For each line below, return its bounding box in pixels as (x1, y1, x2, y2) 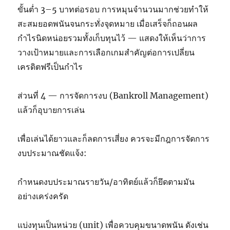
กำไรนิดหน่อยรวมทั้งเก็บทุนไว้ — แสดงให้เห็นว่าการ (17, 33, 206, 44)
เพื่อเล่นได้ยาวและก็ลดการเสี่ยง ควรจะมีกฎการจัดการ (17, 133, 210, 144)
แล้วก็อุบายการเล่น (17, 105, 85, 116)
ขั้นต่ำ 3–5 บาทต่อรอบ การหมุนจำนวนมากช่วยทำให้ (17, 4, 209, 15)
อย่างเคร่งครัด (17, 191, 69, 202)
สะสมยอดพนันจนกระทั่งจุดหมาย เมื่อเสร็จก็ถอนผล (17, 18, 198, 29)
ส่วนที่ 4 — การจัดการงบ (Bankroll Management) (17, 90, 209, 101)
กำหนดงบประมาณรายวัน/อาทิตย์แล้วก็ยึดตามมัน (17, 177, 195, 187)
